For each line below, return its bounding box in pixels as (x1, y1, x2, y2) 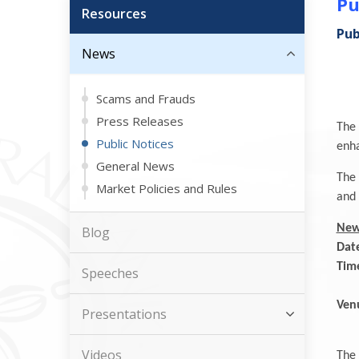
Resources (82, 5, 147, 22)
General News (96, 158, 175, 174)
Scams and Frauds (96, 91, 196, 107)
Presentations (82, 305, 167, 323)
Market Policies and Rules (96, 180, 237, 196)
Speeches (82, 264, 139, 282)
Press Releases (96, 113, 184, 129)
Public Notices (96, 135, 174, 151)
